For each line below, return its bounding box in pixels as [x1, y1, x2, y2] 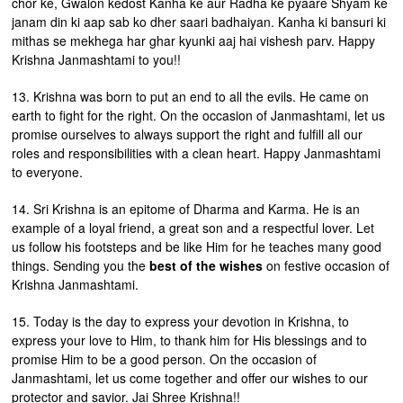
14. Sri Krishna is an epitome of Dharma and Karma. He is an [12, 200, 361, 218]
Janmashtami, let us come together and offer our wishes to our [12, 369, 369, 387]
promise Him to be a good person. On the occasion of [12, 350, 318, 368]
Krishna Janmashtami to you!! [12, 50, 182, 68]
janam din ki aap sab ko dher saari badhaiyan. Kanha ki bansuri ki [12, 13, 387, 31]
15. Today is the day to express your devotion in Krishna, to [12, 312, 350, 330]
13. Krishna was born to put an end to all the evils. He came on [12, 87, 370, 105]
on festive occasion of [263, 256, 390, 274]
